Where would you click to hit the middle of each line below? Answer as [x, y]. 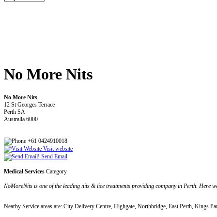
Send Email [54, 156]
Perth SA [15, 112]
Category [56, 171]
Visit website [57, 148]
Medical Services [24, 171]
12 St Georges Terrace [29, 104]
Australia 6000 [21, 119]
